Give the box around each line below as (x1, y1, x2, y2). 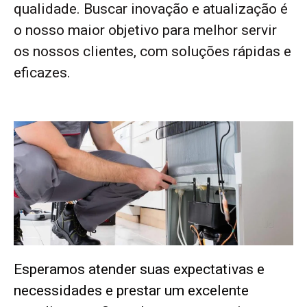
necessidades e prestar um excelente (14, 282, 249, 299)
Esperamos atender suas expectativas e (14, 261, 265, 278)
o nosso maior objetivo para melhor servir (14, 22, 277, 39)
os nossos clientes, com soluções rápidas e (14, 43, 291, 60)
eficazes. (14, 64, 71, 82)
